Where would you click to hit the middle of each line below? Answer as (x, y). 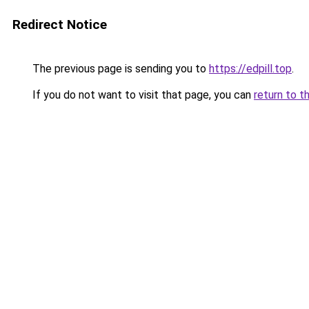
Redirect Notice (60, 24)
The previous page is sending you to (119, 69)
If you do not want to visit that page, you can (142, 95)
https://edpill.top (250, 69)
